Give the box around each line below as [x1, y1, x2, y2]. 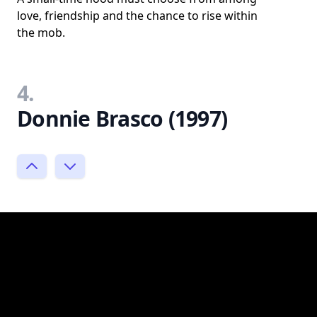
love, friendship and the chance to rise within [17, 8, 258, 23]
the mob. [17, 25, 65, 40]
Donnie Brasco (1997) [17, 104, 227, 133]
